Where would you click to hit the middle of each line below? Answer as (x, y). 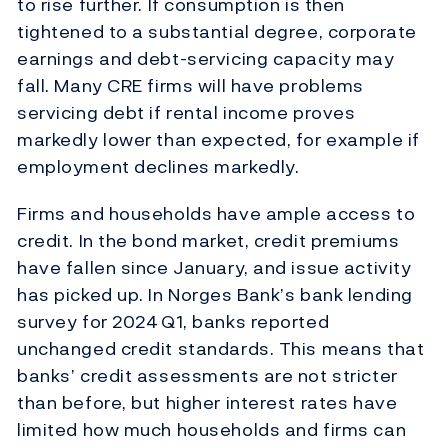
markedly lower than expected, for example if (218, 140)
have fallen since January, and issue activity (214, 268)
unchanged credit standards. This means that (221, 349)
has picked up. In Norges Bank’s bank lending (215, 295)
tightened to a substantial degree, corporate (217, 32)
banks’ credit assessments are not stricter (207, 376)
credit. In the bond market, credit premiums (208, 241)
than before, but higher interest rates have (207, 403)
